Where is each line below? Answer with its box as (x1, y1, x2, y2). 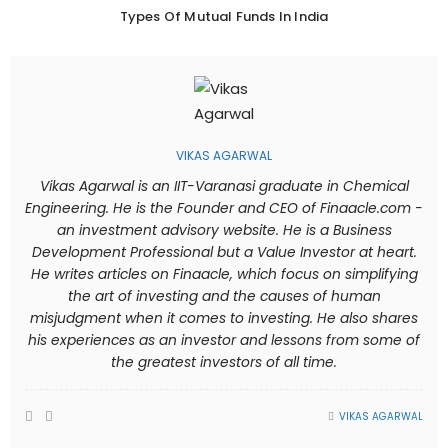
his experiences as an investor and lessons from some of (28, 330, 420, 350)
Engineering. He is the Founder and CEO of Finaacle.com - (25, 198, 423, 218)
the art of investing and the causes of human (67, 286, 381, 306)
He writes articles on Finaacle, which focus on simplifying (30, 264, 418, 284)
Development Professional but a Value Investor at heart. (31, 242, 417, 262)
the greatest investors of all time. (111, 352, 337, 372)
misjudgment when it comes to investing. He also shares (30, 308, 418, 328)
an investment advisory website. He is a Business (56, 220, 392, 240)
